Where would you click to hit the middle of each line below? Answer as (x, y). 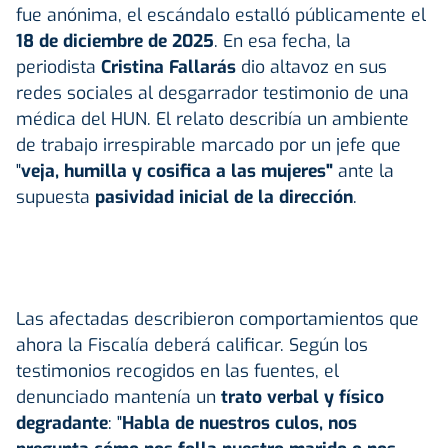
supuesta (55, 196)
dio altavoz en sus (311, 66)
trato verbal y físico (300, 396)
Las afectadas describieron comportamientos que (217, 318)
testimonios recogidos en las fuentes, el (177, 370)
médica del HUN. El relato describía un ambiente (212, 118)
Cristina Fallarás (168, 66)
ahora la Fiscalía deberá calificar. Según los (192, 344)
